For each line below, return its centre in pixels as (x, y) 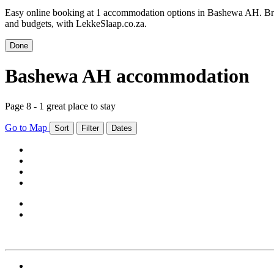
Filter (90, 128)
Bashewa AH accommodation (127, 76)
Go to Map (27, 127)
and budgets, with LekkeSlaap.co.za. (76, 23)
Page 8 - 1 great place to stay (60, 106)
